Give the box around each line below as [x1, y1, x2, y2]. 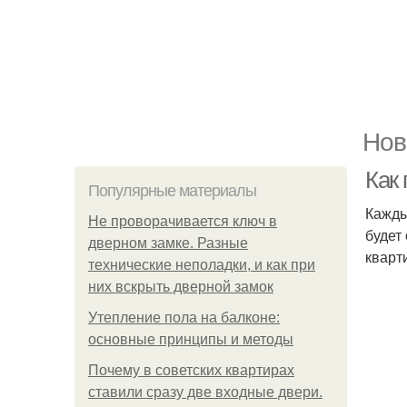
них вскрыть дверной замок [88, 279, 273, 294]
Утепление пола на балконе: [88, 310, 280, 325]
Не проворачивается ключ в [88, 213, 277, 229]
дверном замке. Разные [88, 235, 248, 251]
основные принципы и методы [88, 332, 293, 347]
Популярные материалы [88, 182, 256, 200]
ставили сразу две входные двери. [88, 384, 323, 400]
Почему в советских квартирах [88, 362, 294, 378]
